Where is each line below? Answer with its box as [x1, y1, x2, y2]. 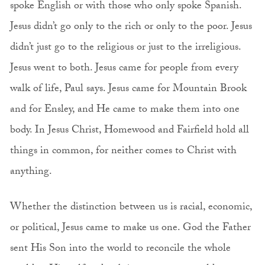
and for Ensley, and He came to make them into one [9, 101, 240, 119]
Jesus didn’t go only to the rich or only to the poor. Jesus [9, 18, 252, 37]
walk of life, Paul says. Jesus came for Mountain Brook [9, 80, 247, 99]
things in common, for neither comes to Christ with [9, 142, 237, 161]
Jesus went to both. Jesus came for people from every [9, 59, 238, 78]
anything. [9, 163, 54, 182]
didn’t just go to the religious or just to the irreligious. [9, 38, 241, 57]
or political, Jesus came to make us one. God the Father [9, 219, 251, 238]
